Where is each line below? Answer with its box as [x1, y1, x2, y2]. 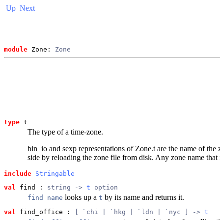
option [90, 184, 118, 192]
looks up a [63, 193, 99, 202]
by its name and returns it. [103, 193, 184, 202]
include [4, 170, 31, 178]
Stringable [35, 170, 75, 178]
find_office [16, 208, 63, 216]
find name [27, 194, 63, 202]
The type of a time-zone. [27, 128, 103, 137]
